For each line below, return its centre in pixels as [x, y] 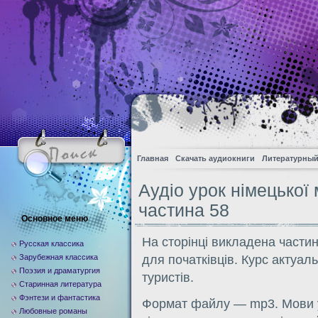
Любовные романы [53, 311]
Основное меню [55, 219]
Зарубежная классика [59, 257]
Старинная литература [60, 284]
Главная [153, 158]
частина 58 [184, 210]
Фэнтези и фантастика [60, 297]
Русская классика [51, 243]
